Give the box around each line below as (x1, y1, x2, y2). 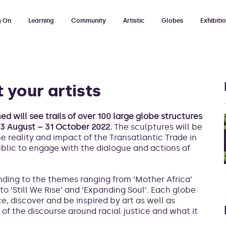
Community (71, 17, 106, 24)
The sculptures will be (112, 122, 202, 132)
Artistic (123, 17, 144, 24)
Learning (28, 17, 54, 24)
